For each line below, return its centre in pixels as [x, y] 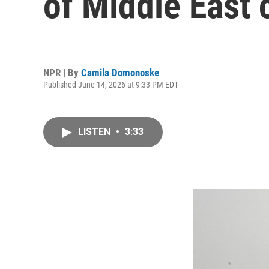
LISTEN [95, 132]
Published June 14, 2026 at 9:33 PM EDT [111, 84]
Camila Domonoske [120, 72]
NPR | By [62, 72]
